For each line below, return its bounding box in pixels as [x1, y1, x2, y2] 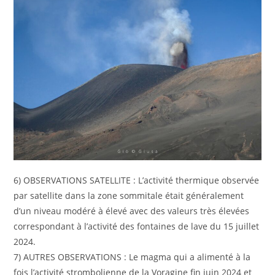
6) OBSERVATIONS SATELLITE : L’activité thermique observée [14, 174, 260, 187]
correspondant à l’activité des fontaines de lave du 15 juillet [14, 220, 260, 233]
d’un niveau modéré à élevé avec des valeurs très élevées [14, 205, 250, 217]
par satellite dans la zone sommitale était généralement [14, 190, 244, 202]
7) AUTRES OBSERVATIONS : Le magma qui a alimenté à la [14, 251, 251, 263]
